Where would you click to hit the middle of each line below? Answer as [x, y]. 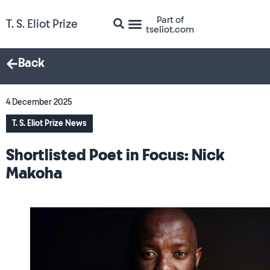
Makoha [34, 174]
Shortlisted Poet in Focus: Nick [115, 156]
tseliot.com [170, 30]
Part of [170, 20]
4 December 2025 [39, 102]
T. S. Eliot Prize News [49, 124]
